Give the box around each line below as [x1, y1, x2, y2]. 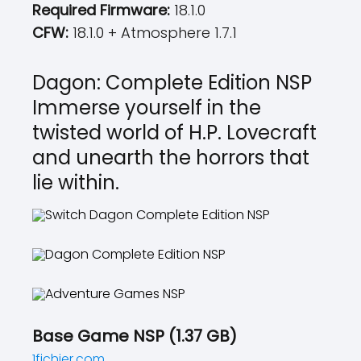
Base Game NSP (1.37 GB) [32, 325, 237, 347]
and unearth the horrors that [32, 144, 309, 171]
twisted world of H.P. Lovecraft [32, 119, 317, 146]
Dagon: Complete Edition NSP [32, 69, 312, 96]
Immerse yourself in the [32, 94, 261, 121]
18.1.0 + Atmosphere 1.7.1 [73, 23, 237, 43]
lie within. [32, 169, 119, 196]
